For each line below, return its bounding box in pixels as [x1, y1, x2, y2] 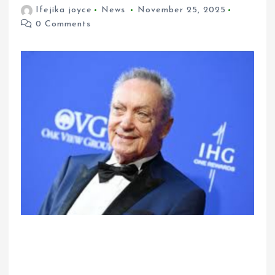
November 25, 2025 [137, 6, 226, 15]
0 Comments [33, 20, 91, 29]
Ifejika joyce [35, 6, 92, 15]
